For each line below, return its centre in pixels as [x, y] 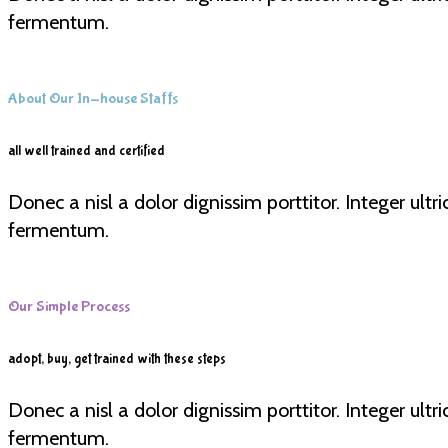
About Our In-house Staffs [93, 99]
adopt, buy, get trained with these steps [117, 358]
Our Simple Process [69, 307]
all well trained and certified [86, 150]
